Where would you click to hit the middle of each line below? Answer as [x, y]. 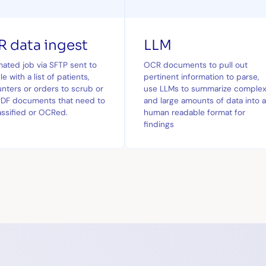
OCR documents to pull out [196, 64]
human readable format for [195, 112]
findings [159, 124]
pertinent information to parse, [202, 76]
